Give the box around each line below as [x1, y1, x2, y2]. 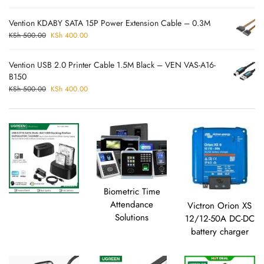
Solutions [115, 211, 149, 225]
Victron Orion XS [187, 199, 252, 212]
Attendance [110, 198, 154, 212]
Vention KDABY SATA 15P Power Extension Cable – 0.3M [9, 17, 210, 29]
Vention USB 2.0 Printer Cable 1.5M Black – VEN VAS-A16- [9, 58, 216, 71]
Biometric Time [103, 185, 160, 199]
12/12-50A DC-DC [184, 212, 255, 225]
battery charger [190, 225, 249, 238]
